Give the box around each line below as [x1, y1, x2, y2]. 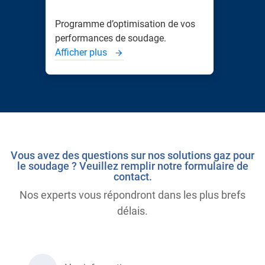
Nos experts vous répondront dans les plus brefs [20, 189, 245, 201]
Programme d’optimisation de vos [55, 18, 195, 30]
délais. [117, 205, 148, 217]
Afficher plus [55, 47, 109, 58]
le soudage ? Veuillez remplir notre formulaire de [17, 160, 248, 172]
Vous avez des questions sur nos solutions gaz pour [11, 149, 254, 161]
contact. [113, 170, 152, 183]
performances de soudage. [55, 33, 166, 44]
